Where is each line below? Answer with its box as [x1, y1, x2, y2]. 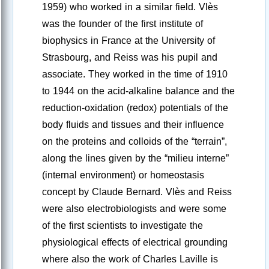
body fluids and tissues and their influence [42, 119, 224, 130]
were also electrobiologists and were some [42, 204, 226, 214]
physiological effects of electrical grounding [42, 237, 228, 248]
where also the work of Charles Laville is [42, 254, 218, 265]
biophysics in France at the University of [42, 35, 215, 46]
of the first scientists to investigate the [42, 220, 203, 231]
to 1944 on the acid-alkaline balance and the [42, 86, 235, 97]
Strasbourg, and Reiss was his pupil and [42, 52, 217, 63]
